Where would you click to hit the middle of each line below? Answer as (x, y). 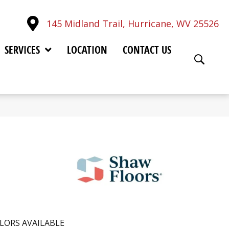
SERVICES (22, 50)
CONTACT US (147, 50)
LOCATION (87, 50)
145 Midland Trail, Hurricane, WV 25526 (133, 23)
